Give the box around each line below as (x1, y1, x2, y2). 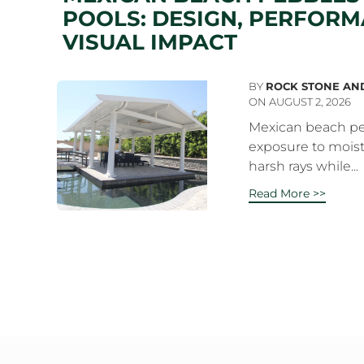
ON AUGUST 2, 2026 (249, 95, 352, 108)
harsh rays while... (249, 158, 359, 174)
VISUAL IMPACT (63, 29, 237, 55)
